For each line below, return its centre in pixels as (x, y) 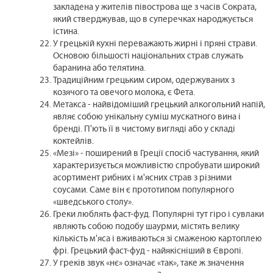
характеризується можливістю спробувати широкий (157, 166)
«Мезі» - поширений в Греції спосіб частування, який (156, 154)
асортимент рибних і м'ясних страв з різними (143, 179)
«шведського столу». (94, 203)
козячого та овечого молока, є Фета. (124, 93)
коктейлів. (74, 142)
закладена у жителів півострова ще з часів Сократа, (155, 8)
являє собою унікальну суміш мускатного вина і (147, 118)
